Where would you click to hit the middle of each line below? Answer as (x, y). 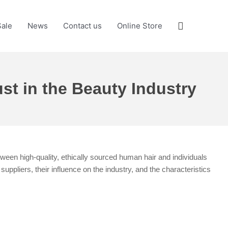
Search (193, 25)
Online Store (140, 26)
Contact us (82, 26)
